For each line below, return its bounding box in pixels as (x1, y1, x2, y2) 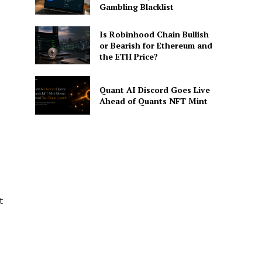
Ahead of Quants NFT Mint (99, 95, 208, 107)
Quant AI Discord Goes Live (99, 84, 210, 96)
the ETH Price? (99, 51, 158, 63)
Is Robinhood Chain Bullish (99, 29, 209, 40)
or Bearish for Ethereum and (99, 40, 212, 51)
